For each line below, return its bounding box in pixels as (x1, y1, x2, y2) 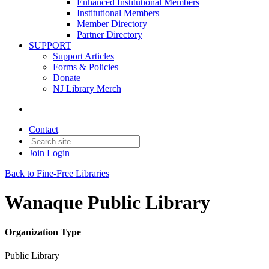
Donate (53, 73, 80, 83)
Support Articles (53, 51, 114, 61)
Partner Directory (77, 29, 142, 40)
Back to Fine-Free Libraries (5, 168, 109, 178)
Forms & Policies (53, 62, 118, 72)
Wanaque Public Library (5, 192, 210, 214)
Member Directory (77, 19, 147, 29)
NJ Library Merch (53, 83, 121, 94)
